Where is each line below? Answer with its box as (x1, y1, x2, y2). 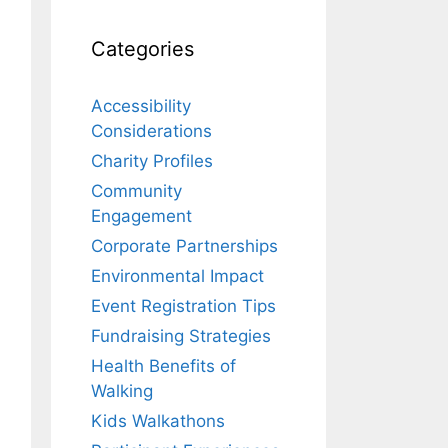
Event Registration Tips (91, 295, 276, 316)
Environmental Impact (91, 265, 264, 286)
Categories (91, 36, 194, 61)
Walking (91, 380, 153, 401)
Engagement (91, 205, 192, 226)
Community (91, 180, 182, 201)
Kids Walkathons (91, 410, 225, 431)
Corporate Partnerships (91, 235, 278, 256)
